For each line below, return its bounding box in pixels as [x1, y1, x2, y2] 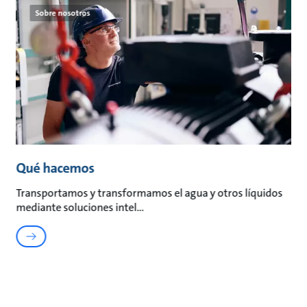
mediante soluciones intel [16, 199, 137, 214]
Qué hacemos [16, 158, 95, 177]
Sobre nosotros [35, 7, 90, 19]
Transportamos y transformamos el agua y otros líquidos [16, 185, 283, 200]
